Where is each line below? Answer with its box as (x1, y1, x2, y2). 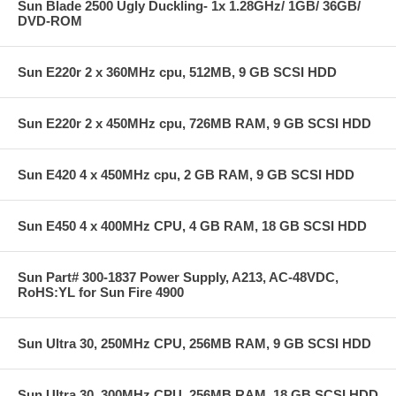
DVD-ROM (18, 12, 82, 28)
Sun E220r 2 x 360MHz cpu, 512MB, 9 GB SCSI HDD (18, 64, 337, 80)
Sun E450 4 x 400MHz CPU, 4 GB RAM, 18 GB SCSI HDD (18, 217, 367, 233)
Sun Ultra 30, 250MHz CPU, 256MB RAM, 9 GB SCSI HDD (18, 335, 371, 351)
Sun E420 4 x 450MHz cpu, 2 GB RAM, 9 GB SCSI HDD (18, 166, 354, 182)
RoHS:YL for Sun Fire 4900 (18, 284, 184, 300)
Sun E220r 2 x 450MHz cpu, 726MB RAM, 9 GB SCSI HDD (18, 115, 371, 131)
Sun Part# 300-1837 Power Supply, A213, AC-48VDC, (18, 269, 339, 285)
